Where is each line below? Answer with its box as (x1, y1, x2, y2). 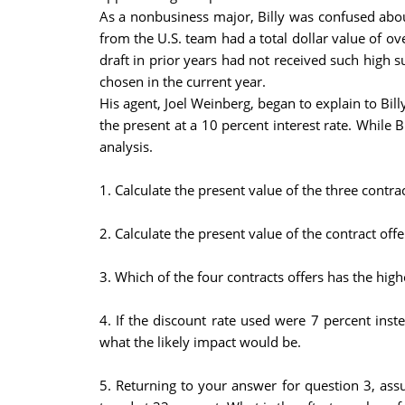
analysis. (99, 137, 153, 155)
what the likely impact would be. (99, 333, 301, 351)
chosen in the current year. (99, 72, 266, 90)
